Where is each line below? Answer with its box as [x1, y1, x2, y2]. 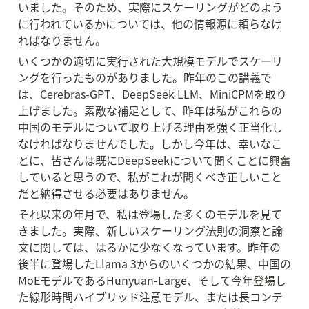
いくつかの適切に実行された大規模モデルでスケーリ [18, 52, 283, 69]
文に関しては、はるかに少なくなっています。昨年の [18, 239, 281, 255]
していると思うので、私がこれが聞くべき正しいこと [18, 168, 282, 185]
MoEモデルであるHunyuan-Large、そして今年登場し [18, 272, 286, 288]
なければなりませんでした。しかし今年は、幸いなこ [18, 135, 282, 152]
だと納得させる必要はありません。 [18, 185, 195, 201]
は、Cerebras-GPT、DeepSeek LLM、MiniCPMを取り [18, 86, 287, 102]
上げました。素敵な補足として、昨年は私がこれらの [18, 102, 282, 119]
